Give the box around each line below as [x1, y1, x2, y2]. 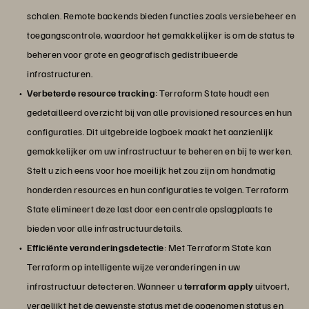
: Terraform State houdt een [155, 87, 270, 99]
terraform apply [183, 280, 253, 292]
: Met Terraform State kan [163, 241, 271, 254]
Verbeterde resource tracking [27, 87, 155, 99]
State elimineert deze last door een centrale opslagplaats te [27, 203, 272, 215]
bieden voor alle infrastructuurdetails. [27, 222, 183, 235]
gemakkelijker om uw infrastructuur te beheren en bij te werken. [27, 145, 292, 157]
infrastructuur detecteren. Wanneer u [27, 280, 184, 292]
